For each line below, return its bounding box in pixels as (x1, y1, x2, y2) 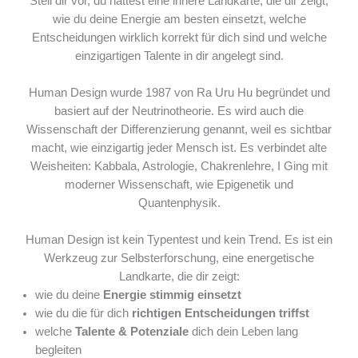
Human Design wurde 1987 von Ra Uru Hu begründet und (28, 86, 330, 99)
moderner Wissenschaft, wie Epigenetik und (65, 178, 293, 191)
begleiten (34, 344, 82, 356)
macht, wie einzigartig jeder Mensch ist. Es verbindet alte (31, 141, 327, 154)
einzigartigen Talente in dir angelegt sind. (74, 50, 284, 62)
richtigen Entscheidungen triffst (131, 307, 309, 320)
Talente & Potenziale (74, 325, 189, 338)
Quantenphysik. (137, 197, 221, 209)
